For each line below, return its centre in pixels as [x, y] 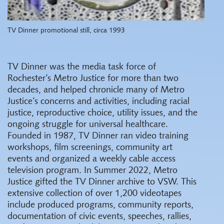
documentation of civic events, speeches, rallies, [99, 216]
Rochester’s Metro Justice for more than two [93, 78]
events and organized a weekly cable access [91, 159]
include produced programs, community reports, [100, 205]
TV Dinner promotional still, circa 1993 [66, 30]
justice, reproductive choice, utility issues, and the [102, 113]
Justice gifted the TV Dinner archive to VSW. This [102, 182]
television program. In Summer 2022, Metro [92, 170]
